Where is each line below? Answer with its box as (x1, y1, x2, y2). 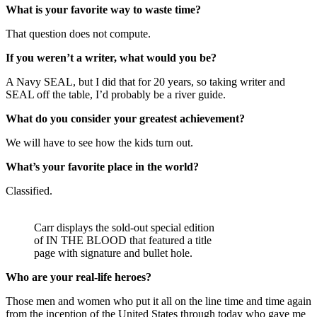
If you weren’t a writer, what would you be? (6, 51, 217, 64)
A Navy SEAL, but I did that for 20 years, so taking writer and (6, 75, 285, 88)
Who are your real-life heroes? (6, 270, 151, 283)
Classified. (6, 184, 52, 197)
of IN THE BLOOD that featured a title (34, 234, 212, 246)
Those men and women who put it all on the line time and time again (6, 294, 311, 307)
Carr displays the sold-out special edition (34, 221, 214, 234)
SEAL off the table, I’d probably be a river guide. (6, 88, 226, 100)
